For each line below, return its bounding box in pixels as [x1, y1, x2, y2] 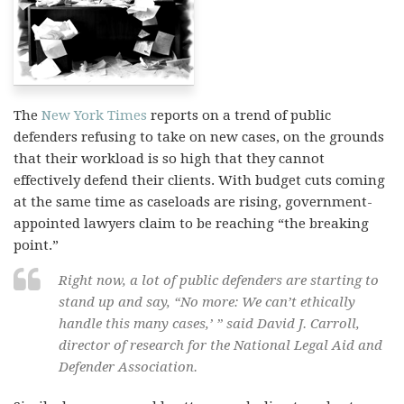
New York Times [41, 107, 151, 124]
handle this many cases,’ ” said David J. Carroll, [59, 316, 360, 332]
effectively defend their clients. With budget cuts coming [14, 172, 385, 188]
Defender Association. [59, 359, 197, 375]
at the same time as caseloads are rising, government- [14, 194, 372, 210]
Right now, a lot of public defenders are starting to [59, 272, 379, 289]
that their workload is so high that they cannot [14, 151, 325, 167]
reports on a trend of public [151, 107, 331, 124]
